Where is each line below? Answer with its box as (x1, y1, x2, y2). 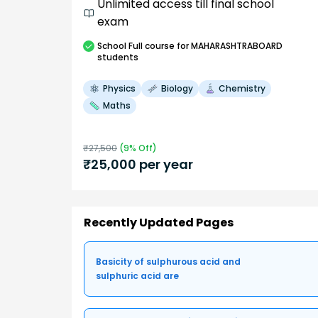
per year (136, 155, 193, 174)
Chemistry (219, 82, 265, 95)
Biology (161, 82, 193, 95)
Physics (103, 82, 136, 95)
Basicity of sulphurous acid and (96, 255, 241, 268)
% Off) (129, 142, 157, 155)
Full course (128, 40, 175, 53)
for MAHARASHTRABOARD (175, 40, 283, 53)
